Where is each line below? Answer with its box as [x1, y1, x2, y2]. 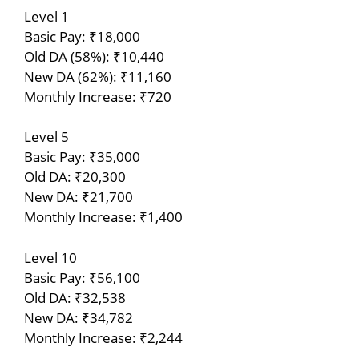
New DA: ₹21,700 [24, 188, 133, 207]
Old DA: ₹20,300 [24, 167, 126, 187]
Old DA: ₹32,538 [24, 288, 126, 307]
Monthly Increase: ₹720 [24, 87, 171, 106]
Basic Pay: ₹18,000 [24, 26, 140, 46]
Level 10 [24, 248, 77, 267]
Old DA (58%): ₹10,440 [24, 46, 164, 66]
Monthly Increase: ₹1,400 [24, 208, 183, 227]
